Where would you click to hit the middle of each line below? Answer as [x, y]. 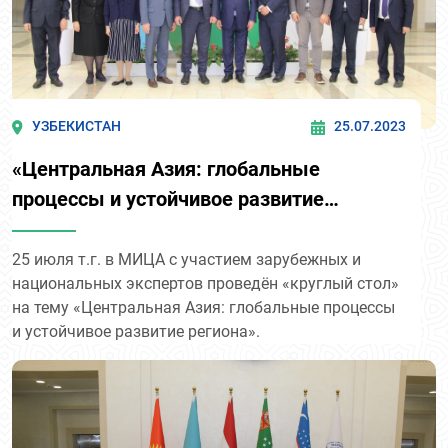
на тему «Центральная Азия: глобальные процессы [203, 308]
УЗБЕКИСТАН [77, 126]
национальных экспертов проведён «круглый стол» [205, 284]
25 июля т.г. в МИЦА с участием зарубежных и [186, 260]
